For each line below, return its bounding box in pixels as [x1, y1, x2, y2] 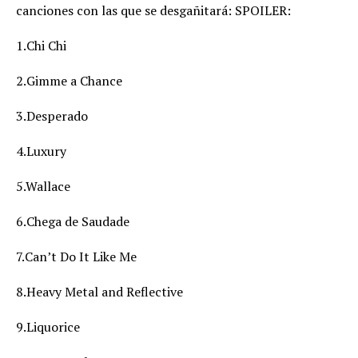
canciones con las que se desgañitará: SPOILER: [16, 2, 291, 19]
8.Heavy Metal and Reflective [16, 283, 183, 300]
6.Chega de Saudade [16, 213, 129, 230]
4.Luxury [16, 142, 66, 160]
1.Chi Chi [16, 37, 66, 54]
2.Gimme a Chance [16, 72, 122, 89]
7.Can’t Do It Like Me [16, 248, 137, 265]
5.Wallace [16, 177, 70, 195]
